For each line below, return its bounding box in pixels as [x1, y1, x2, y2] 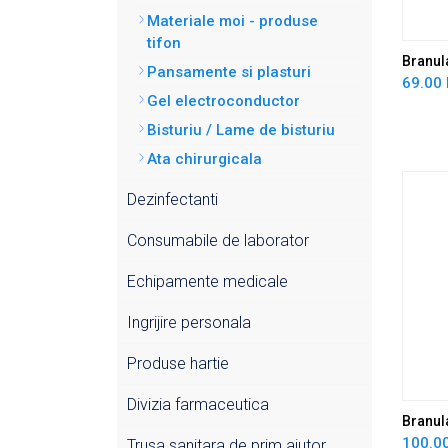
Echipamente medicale [127, 272, 288, 291]
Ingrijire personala [127, 313, 251, 332]
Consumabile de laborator [127, 231, 309, 250]
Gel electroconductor [147, 92, 300, 110]
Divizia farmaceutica [127, 395, 269, 414]
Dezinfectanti [127, 190, 218, 209]
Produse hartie [127, 354, 229, 373]
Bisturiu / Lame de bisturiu [147, 121, 335, 139]
